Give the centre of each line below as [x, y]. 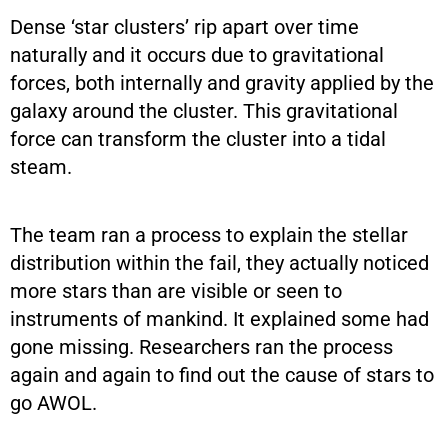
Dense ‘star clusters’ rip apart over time [184, 26]
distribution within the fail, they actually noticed [219, 262]
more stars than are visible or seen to [176, 290]
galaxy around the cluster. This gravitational [204, 110]
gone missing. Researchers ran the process [201, 346]
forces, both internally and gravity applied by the [222, 82]
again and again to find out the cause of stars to [222, 374]
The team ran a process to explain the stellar [209, 234]
